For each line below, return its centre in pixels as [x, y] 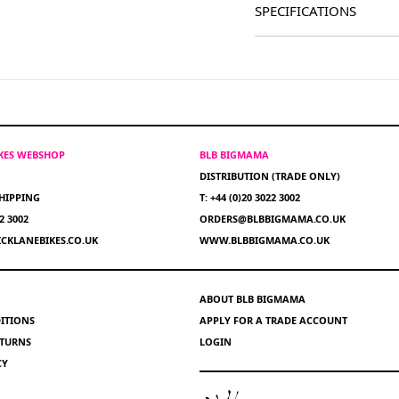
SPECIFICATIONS [305, 11]
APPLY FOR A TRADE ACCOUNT [273, 320]
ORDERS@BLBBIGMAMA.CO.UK [273, 219]
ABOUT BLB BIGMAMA [252, 299]
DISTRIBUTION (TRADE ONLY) [270, 176]
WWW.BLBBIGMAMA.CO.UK [265, 240]
